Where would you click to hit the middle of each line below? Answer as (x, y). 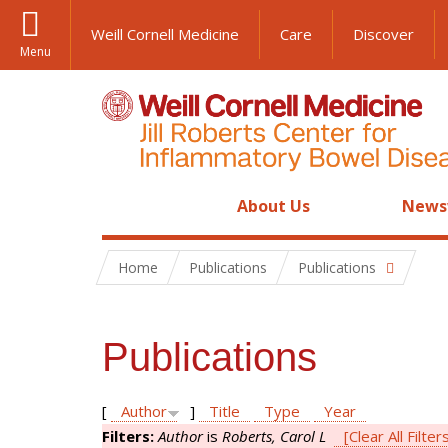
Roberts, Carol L (274, 436)
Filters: (130, 436)
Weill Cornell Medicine (165, 34)
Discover (383, 34)
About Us (274, 206)
